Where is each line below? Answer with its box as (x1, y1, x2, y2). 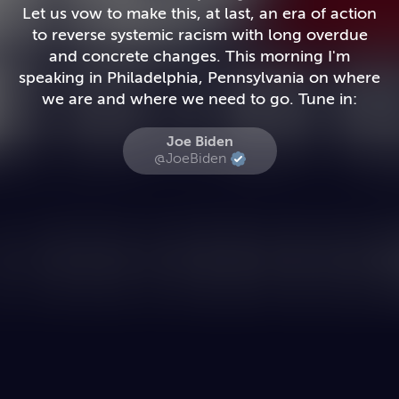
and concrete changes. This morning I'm (49, 47, 225, 65)
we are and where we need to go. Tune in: (42, 90, 357, 108)
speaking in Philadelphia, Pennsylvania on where (19, 69, 380, 86)
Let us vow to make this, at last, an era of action (22, 4, 377, 22)
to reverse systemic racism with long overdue (31, 26, 368, 44)
